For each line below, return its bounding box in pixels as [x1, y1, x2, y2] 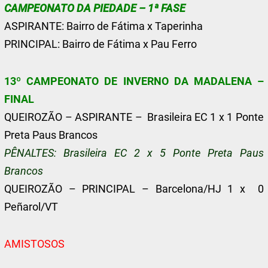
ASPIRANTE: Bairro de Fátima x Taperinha [4, 20, 203, 32]
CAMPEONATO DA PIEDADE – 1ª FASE [4, 2, 186, 14]
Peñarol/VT [4, 200, 59, 213]
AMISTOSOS [4, 237, 65, 250]
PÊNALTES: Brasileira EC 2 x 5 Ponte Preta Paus [4, 147, 264, 159]
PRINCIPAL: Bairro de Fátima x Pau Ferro [4, 38, 197, 50]
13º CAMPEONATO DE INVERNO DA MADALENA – [4, 75, 264, 87]
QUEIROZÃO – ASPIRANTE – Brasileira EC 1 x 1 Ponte [4, 111, 264, 123]
